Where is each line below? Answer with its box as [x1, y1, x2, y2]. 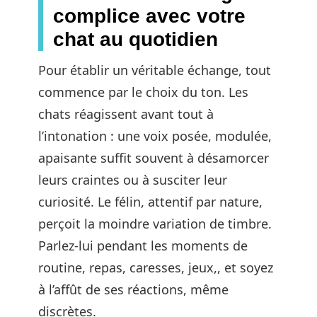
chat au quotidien [53, 28, 218, 50]
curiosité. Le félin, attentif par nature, [38, 192, 263, 210]
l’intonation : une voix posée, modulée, [38, 127, 272, 144]
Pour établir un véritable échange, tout [38, 61, 271, 79]
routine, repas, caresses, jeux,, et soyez [38, 258, 273, 276]
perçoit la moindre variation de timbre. [38, 214, 272, 232]
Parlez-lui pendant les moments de [38, 236, 248, 254]
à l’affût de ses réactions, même [38, 280, 229, 298]
